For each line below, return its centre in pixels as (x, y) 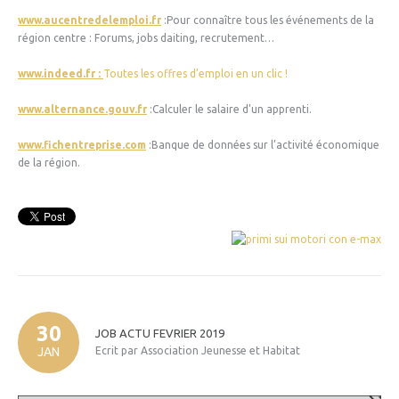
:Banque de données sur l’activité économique (263, 144)
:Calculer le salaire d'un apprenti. (229, 109)
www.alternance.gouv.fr (82, 109)
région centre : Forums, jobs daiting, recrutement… (146, 37)
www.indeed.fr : (61, 73)
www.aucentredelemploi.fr (90, 20)
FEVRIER (175, 334)
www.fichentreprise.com (82, 144)
